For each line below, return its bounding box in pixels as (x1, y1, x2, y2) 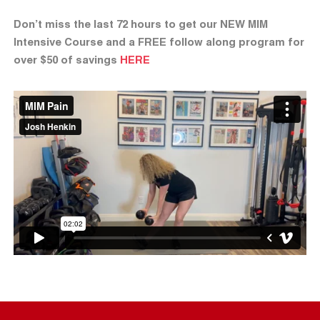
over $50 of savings (14, 53, 120, 66)
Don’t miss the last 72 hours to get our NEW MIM (14, 17, 268, 31)
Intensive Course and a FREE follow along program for (14, 35, 304, 49)
